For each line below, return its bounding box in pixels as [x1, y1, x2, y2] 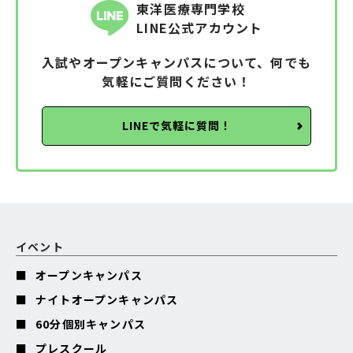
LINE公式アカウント [136, 17, 263, 37]
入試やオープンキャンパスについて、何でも [42, 52, 311, 72]
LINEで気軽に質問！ [121, 117, 232, 134]
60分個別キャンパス [35, 315, 146, 332]
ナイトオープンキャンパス [35, 291, 179, 307]
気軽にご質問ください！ [102, 71, 251, 91]
